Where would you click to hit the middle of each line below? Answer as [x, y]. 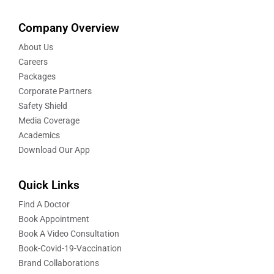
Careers [33, 62]
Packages [37, 77]
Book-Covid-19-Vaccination [70, 249]
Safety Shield [43, 106]
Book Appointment [54, 219]
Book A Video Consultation [69, 234]
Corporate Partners [55, 91]
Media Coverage [49, 121]
